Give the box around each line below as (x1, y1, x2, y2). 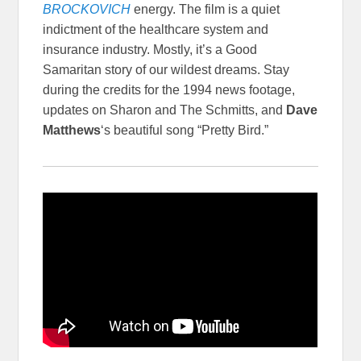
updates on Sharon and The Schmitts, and (43, 102, 287, 117)
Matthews (43, 122, 102, 137)
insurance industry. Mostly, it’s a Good (43, 42, 258, 56)
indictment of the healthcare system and (43, 22, 269, 36)
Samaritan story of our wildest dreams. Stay (43, 62, 290, 77)
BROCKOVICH (43, 2, 131, 16)
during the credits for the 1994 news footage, (43, 82, 296, 97)
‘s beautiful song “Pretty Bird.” (101, 122, 269, 137)
